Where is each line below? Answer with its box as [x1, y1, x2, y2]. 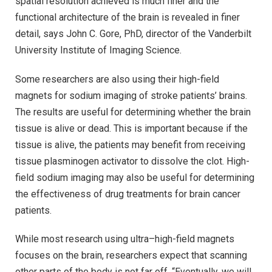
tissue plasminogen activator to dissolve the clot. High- [15, 155, 250, 167]
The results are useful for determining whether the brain [15, 106, 251, 118]
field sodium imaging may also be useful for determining [15, 171, 254, 183]
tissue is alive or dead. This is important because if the [15, 122, 248, 134]
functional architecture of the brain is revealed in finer [15, 11, 240, 23]
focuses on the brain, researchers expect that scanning [15, 250, 247, 262]
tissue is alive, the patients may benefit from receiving [15, 138, 245, 151]
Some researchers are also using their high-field [15, 73, 219, 85]
